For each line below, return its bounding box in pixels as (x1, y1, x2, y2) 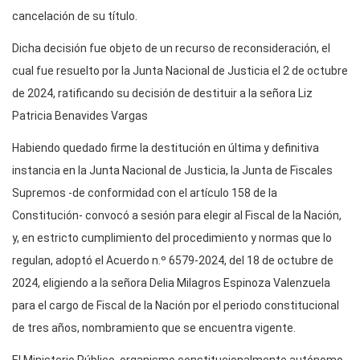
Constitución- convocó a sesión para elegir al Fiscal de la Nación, (12, 208, 342, 222)
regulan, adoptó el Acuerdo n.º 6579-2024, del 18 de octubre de (12, 253, 333, 267)
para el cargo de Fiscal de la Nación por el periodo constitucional (12, 298, 339, 312)
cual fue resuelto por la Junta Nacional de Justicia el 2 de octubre (12, 63, 348, 77)
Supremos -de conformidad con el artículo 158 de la (12, 186, 277, 199)
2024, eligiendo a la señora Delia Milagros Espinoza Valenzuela (12, 276, 330, 289)
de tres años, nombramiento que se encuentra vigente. (12, 321, 296, 334)
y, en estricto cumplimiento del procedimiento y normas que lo (12, 231, 332, 244)
